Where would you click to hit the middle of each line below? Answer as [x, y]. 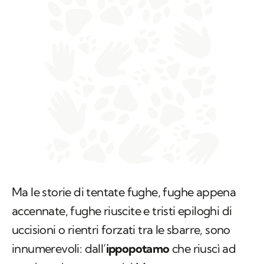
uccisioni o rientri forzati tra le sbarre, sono [121, 230]
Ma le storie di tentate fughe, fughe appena [124, 192]
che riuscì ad [203, 249]
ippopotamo [138, 249]
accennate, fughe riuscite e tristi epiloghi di [122, 211]
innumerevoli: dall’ [59, 249]
